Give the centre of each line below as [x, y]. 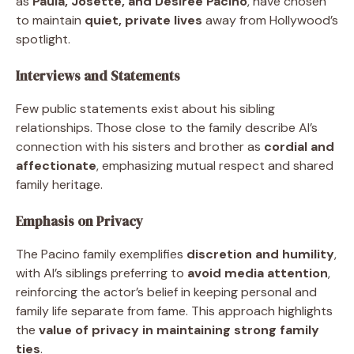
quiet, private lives [143, 20]
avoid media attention [258, 273]
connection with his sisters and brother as [140, 146]
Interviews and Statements [98, 75]
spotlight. [43, 39]
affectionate [56, 165]
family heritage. [59, 184]
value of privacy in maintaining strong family [179, 330]
